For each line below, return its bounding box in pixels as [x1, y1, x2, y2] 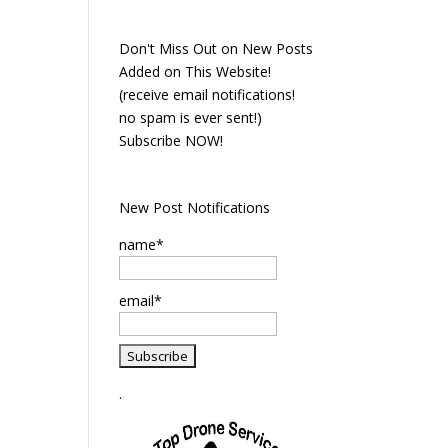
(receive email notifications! [119, 85, 296, 105]
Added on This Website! [119, 62, 272, 82]
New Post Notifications [119, 198, 271, 218]
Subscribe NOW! [119, 131, 224, 151]
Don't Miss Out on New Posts [119, 39, 314, 59]
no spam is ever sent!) [119, 108, 263, 128]
